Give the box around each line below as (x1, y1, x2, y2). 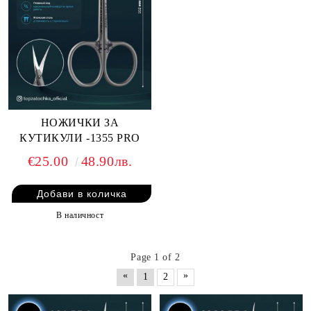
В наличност (56, 210, 104, 220)
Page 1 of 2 (131, 251, 180, 262)
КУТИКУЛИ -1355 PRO (19, 131, 141, 144)
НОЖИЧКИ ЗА (40, 116, 119, 128)
